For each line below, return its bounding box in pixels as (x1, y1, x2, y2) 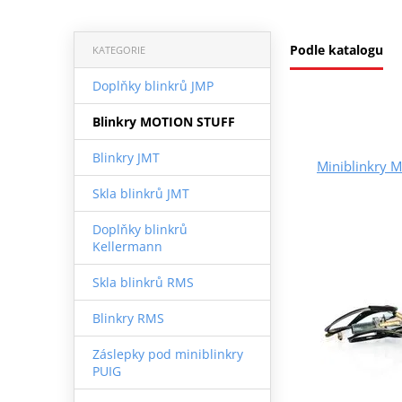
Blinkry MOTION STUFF (92, 112, 235, 130)
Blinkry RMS (92, 309, 164, 327)
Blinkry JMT (92, 148, 160, 166)
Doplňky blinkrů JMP (92, 76, 214, 94)
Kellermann (92, 237, 162, 255)
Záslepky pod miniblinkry (92, 345, 243, 363)
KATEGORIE (92, 42, 145, 57)
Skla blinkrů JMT (92, 184, 189, 202)
